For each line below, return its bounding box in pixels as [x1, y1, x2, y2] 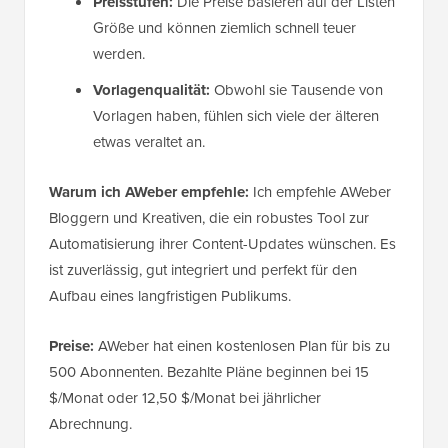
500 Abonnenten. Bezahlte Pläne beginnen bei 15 [49, 360, 369, 383]
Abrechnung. [49, 412, 132, 435]
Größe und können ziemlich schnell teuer [93, 16, 356, 39]
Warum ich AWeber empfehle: [49, 180, 249, 203]
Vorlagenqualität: [93, 78, 210, 101]
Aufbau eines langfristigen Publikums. [49, 284, 291, 307]
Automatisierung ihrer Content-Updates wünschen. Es [49, 232, 396, 255]
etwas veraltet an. [93, 130, 205, 153]
